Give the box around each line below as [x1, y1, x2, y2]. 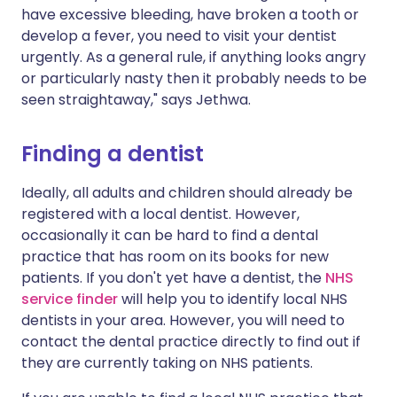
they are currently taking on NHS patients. [21, 353, 313, 374]
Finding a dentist [21, 139, 204, 169]
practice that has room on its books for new [21, 246, 329, 268]
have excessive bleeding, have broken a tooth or [21, 4, 359, 26]
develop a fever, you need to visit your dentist [21, 26, 337, 47]
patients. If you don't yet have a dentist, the [21, 268, 325, 289]
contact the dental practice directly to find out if [21, 331, 361, 353]
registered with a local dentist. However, [21, 204, 300, 225]
